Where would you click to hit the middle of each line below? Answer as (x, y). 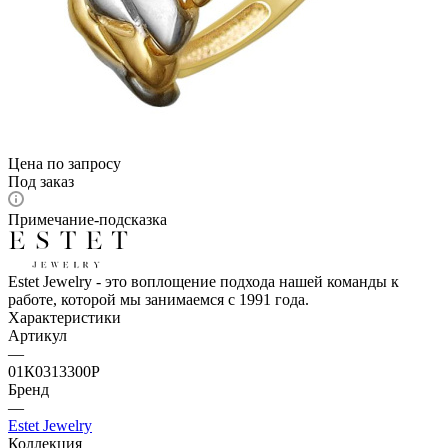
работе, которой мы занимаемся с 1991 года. (158, 299)
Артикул (37, 335)
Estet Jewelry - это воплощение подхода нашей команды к (203, 281)
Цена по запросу (64, 163)
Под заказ (41, 181)
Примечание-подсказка (87, 219)
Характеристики (64, 317)
